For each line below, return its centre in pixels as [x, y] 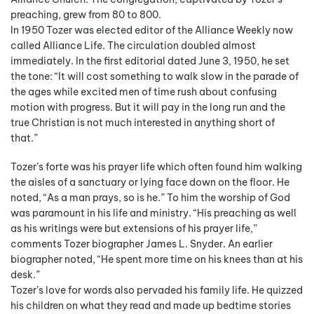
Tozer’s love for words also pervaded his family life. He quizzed [157, 290]
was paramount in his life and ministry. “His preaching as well [153, 213]
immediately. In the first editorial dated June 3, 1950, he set [150, 61]
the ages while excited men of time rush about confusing [144, 92]
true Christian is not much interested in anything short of [143, 123]
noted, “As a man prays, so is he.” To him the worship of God [150, 197]
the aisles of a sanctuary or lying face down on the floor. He [150, 182]
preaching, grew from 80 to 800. [86, 15]
